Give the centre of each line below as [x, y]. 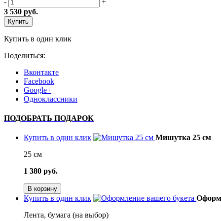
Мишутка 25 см [183, 138]
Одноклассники [51, 99]
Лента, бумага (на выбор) [66, 215]
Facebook [39, 81]
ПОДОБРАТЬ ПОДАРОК [49, 118]
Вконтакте [41, 72]
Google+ [37, 90]
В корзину [42, 189]
